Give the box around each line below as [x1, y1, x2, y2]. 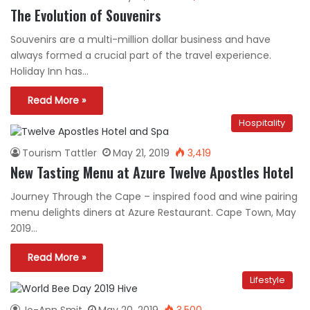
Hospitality [239, 116, 285, 129]
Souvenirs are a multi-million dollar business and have [10, 32, 271, 46]
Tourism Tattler [22, 145, 97, 160]
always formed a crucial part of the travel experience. [10, 48, 271, 62]
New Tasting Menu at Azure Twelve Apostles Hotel [10, 161, 293, 183]
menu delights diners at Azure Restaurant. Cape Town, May [10, 205, 296, 219]
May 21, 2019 [113, 145, 170, 160]
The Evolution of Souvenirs [10, 4, 161, 26]
